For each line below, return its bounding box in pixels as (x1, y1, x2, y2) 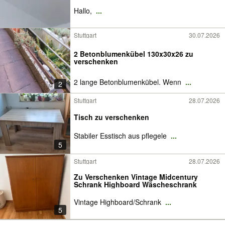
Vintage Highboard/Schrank (74, 197, 163, 207)
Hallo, (74, 6, 94, 16)
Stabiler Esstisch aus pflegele (74, 131, 169, 141)
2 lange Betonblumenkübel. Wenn (74, 77, 183, 87)
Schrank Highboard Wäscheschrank (74, 179, 197, 189)
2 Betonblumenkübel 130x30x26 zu (74, 49, 193, 59)
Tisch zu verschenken (74, 112, 149, 122)
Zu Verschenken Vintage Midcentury (74, 172, 198, 182)
